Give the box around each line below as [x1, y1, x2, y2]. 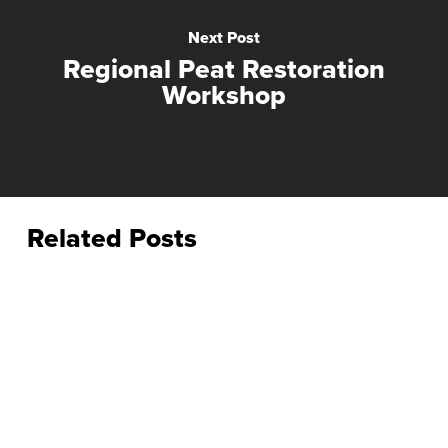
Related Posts [26, 217, 197, 257]
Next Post [187, 25, 260, 49]
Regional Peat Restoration [62, 48, 385, 88]
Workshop [161, 74, 286, 114]
